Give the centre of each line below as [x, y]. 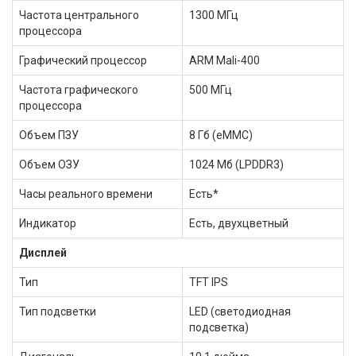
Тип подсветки [58, 311]
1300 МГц [214, 15]
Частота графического [79, 90]
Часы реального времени [86, 194]
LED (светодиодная [240, 311]
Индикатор [48, 223]
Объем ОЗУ [49, 164]
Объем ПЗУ [49, 135]
